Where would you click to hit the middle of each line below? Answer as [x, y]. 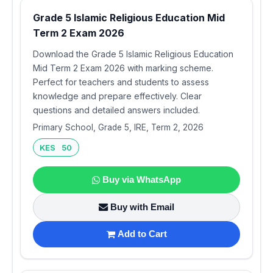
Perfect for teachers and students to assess [121, 82]
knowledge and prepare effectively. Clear [117, 96]
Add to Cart [142, 234]
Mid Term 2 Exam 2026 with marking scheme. [123, 68]
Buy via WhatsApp [142, 180]
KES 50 [56, 148]
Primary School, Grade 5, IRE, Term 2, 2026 [118, 128]
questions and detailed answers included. [116, 110]
